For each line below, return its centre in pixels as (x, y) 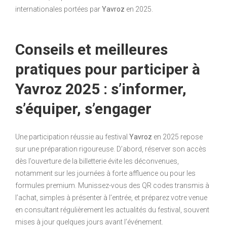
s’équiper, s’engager (83, 108)
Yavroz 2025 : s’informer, (101, 89)
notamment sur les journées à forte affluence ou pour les (105, 173)
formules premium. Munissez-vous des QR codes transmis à (112, 185)
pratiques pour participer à (108, 69)
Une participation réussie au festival (72, 137)
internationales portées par (59, 9)
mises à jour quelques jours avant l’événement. (89, 222)
